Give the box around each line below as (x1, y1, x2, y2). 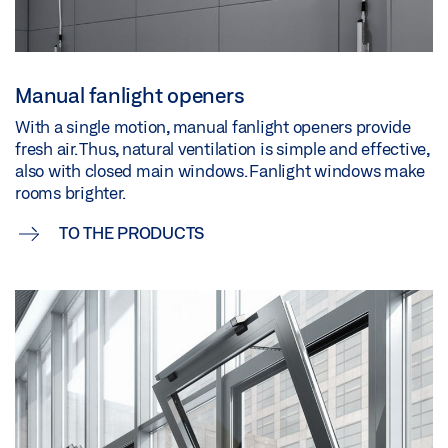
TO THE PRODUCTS (58, 222, 204, 242)
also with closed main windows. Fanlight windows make (15, 160, 425, 180)
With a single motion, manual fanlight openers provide (15, 116, 411, 136)
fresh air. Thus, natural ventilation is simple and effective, (15, 138, 429, 158)
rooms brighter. (15, 182, 126, 202)
